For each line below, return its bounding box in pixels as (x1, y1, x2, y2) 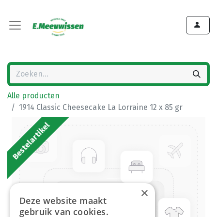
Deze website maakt (19, 195, 107, 206)
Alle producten (7, 91, 60, 100)
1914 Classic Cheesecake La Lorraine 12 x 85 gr (19, 103, 183, 112)
